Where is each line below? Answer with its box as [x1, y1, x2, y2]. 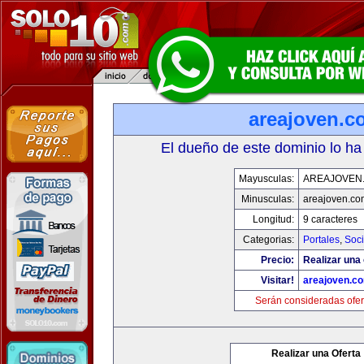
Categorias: [242, 234, 294, 245]
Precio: [260, 254, 294, 266]
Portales [302, 234, 340, 245]
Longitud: [252, 214, 294, 225]
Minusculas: [240, 193, 294, 205]
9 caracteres [302, 214, 357, 225]
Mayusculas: [238, 173, 294, 184]
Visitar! [260, 275, 294, 286]
